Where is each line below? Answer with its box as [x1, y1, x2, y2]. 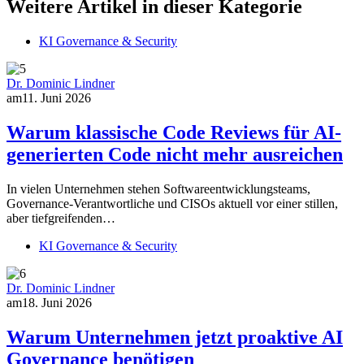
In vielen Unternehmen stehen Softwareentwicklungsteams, [6, 181, 310, 196]
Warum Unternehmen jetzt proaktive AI [6, 326, 343, 348]
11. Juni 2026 [22, 91, 91, 106]
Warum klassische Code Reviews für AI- [6, 122, 341, 143]
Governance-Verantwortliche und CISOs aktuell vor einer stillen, [6, 196, 338, 210]
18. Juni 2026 [22, 295, 92, 310]
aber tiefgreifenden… [6, 210, 115, 225]
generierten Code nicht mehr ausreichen [6, 144, 343, 165]
